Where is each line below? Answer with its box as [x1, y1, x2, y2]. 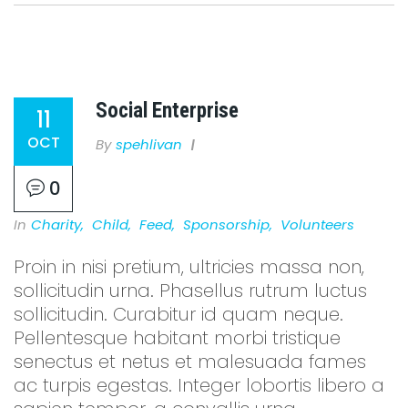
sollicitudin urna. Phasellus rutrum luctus [14, 277, 367, 303]
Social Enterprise [96, 97, 239, 123]
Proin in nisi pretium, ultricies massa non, [14, 253, 364, 280]
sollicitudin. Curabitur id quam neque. [14, 301, 343, 327]
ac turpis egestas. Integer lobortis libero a [14, 372, 384, 398]
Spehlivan [116, 134, 182, 154]
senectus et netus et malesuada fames [14, 348, 366, 374]
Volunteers [280, 214, 354, 234]
